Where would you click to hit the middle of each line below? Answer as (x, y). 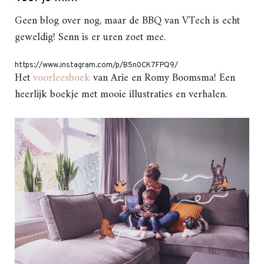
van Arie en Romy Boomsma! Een (163, 78)
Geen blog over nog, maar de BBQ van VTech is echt (127, 21)
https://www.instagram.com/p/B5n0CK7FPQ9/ (96, 65)
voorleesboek (62, 78)
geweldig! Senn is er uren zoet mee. (90, 37)
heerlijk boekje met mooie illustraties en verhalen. (121, 94)
